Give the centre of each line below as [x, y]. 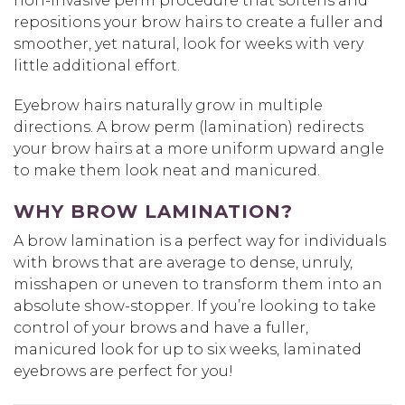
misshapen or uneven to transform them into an [198, 284]
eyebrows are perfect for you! [123, 371]
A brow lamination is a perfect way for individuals [200, 240]
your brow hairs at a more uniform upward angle [199, 148]
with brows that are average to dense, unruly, [183, 262]
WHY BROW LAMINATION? [153, 211]
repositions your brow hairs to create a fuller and [198, 22]
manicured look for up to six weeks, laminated [188, 349]
